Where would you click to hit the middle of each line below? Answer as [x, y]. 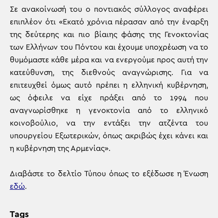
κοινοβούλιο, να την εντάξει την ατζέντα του [109, 123]
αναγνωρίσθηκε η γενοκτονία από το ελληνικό [109, 110]
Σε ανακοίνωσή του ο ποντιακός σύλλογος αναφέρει [109, 9]
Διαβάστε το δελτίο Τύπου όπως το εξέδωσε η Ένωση [109, 174]
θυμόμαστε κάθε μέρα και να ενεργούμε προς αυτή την [109, 60]
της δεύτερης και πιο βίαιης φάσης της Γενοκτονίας [109, 35]
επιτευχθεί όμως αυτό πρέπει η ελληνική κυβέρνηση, [109, 85]
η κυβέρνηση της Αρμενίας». [60, 148]
